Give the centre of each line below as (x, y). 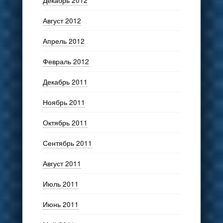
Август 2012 (62, 20)
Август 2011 (62, 163)
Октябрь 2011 (65, 122)
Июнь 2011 (60, 204)
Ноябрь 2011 (64, 102)
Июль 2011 (60, 183)
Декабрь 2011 (65, 81)
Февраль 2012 (66, 61)
